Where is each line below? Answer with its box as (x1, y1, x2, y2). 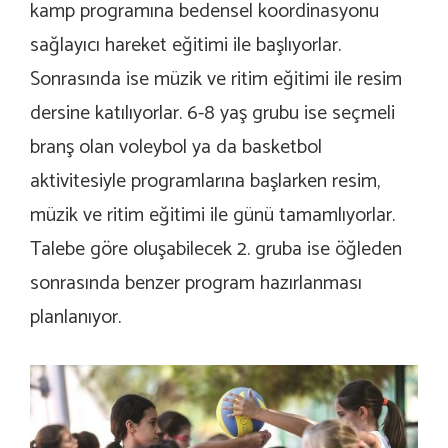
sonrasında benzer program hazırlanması (30, 267, 362, 301)
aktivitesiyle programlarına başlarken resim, (30, 165, 380, 199)
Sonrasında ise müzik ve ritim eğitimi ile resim (30, 63, 402, 97)
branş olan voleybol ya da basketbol (30, 131, 322, 165)
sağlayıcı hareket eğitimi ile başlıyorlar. (30, 29, 341, 63)
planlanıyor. (30, 301, 121, 335)
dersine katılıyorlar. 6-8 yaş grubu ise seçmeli (30, 97, 395, 131)
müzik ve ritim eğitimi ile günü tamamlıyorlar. (30, 199, 395, 233)
